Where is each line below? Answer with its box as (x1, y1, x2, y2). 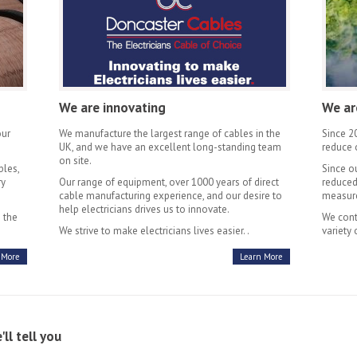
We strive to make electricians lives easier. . (59, 224, 249, 237)
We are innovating (59, 99, 166, 116)
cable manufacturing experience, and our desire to (59, 189, 282, 202)
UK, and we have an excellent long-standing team (59, 140, 281, 154)
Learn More (240, 251, 283, 262)
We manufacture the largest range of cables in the (59, 127, 280, 140)
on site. (59, 154, 92, 167)
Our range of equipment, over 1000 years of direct (59, 175, 279, 189)
